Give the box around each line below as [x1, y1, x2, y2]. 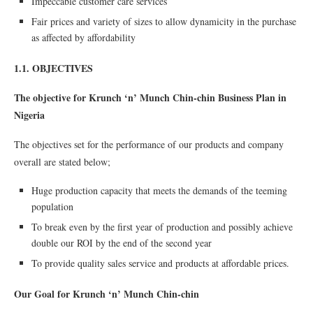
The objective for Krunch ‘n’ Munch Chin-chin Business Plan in [14, 90, 286, 105]
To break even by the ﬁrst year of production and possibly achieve [31, 220, 293, 233]
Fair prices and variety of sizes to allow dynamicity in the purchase [31, 15, 296, 28]
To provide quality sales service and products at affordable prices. [31, 256, 289, 270]
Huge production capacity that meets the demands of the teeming [31, 184, 287, 197]
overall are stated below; [14, 155, 110, 168]
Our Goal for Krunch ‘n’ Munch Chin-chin [14, 286, 199, 301]
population [31, 200, 73, 213]
